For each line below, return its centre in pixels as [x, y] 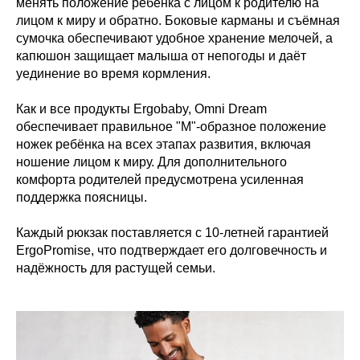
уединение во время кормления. [113, 73]
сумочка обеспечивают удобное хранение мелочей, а [174, 38]
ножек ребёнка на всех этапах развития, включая [164, 144]
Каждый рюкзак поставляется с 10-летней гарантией [172, 232]
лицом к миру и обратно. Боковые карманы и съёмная [178, 20]
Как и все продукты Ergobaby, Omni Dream [141, 108]
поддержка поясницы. [82, 197]
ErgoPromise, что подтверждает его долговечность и [172, 250]
